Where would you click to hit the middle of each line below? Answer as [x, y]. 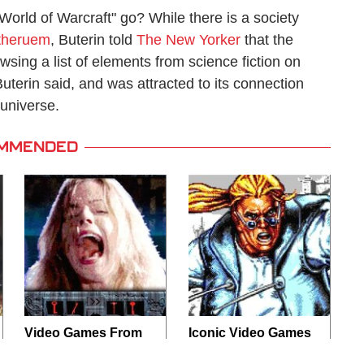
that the [267, 39]
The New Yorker [188, 39]
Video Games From [84, 332]
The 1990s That [72, 350]
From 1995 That [236, 350]
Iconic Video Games [249, 332]
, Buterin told [93, 39]
